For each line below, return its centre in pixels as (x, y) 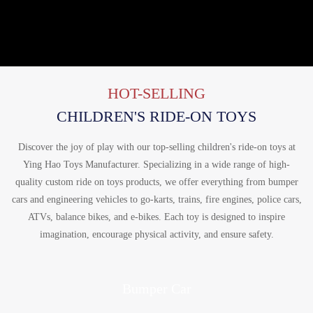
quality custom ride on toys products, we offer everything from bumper (156, 182)
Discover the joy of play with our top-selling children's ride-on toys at (156, 147)
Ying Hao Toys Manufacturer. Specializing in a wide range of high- (156, 164)
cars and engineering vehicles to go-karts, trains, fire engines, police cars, (156, 199)
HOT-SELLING (156, 94)
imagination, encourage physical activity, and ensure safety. (156, 234)
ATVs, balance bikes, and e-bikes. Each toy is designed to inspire (156, 217)
